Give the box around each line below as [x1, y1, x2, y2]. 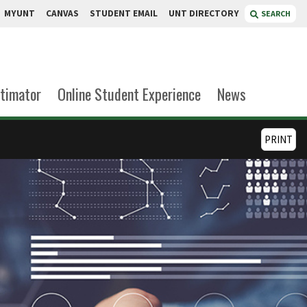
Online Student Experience [58, 83, 201, 105]
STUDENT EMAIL [90, 8, 158, 19]
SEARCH [261, 8, 291, 19]
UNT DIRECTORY [169, 8, 239, 19]
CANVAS [46, 8, 79, 19]
